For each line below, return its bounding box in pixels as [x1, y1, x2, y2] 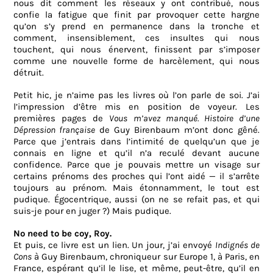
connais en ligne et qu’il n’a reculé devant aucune [13, 147, 260, 159]
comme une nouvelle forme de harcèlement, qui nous [13, 55, 260, 67]
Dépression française [13, 124, 96, 136]
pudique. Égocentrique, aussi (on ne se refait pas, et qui [13, 194, 260, 205]
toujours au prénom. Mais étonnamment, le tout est [13, 182, 260, 194]
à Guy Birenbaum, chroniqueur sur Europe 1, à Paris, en [32, 251, 260, 263]
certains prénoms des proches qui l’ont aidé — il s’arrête [13, 171, 260, 182]
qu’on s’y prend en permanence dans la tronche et [13, 21, 260, 32]
